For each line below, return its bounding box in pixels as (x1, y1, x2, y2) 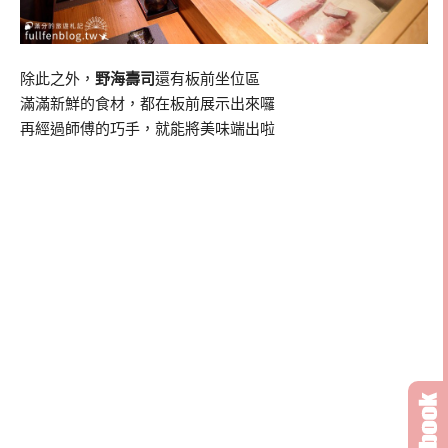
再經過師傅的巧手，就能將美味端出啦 (20, 121, 275, 138)
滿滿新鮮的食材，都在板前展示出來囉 (20, 96, 275, 113)
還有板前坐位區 (155, 71, 260, 88)
